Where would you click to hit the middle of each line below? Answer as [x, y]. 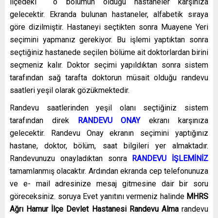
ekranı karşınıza [174, 120]
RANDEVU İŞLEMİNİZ [167, 158]
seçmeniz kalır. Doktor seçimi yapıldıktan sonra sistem [109, 65]
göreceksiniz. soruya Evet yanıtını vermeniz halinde [97, 196]
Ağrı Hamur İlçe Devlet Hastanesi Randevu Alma [94, 209]
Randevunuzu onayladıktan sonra [68, 158]
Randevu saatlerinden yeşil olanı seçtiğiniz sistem [109, 108]
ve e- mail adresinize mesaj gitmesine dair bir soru [109, 183]
